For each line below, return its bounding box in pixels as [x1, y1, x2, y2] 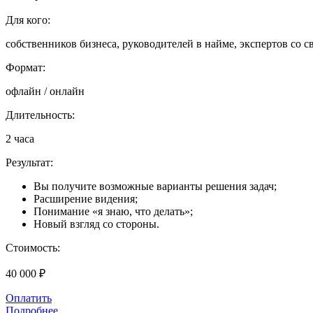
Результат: [6, 156, 53, 169]
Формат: [6, 61, 45, 74]
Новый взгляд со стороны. [34, 218, 159, 231]
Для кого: [6, 14, 50, 27]
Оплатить [6, 292, 52, 305]
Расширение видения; [34, 193, 138, 205]
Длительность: [6, 109, 75, 122]
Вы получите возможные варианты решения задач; [34, 180, 277, 193]
